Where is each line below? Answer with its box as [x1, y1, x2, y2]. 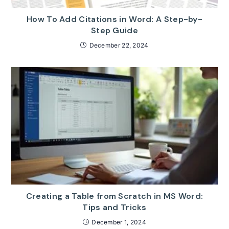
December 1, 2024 [91, 218, 147, 226]
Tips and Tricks [82, 201, 147, 213]
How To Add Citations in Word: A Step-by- [27, 14, 202, 25]
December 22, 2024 [89, 41, 149, 50]
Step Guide [90, 25, 138, 36]
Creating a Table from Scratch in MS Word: [26, 190, 203, 201]
